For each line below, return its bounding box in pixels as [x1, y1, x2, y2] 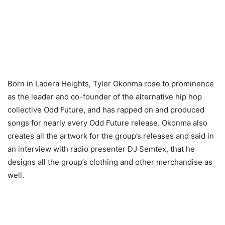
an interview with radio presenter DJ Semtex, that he [8, 144, 195, 154]
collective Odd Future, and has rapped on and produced [8, 105, 204, 115]
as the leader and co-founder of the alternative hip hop [8, 92, 202, 102]
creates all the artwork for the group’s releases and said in [8, 131, 214, 141]
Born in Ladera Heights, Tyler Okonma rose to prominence [8, 79, 214, 89]
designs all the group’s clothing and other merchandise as [8, 157, 212, 167]
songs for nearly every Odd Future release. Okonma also [8, 118, 207, 128]
